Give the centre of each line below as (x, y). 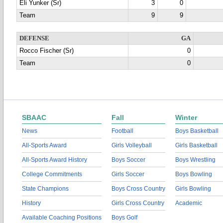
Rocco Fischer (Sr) (47, 51)
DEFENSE (34, 38)
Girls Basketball (196, 145)
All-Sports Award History (55, 160)
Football (122, 131)
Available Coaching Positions (62, 218)
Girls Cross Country (138, 203)
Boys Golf (124, 218)
